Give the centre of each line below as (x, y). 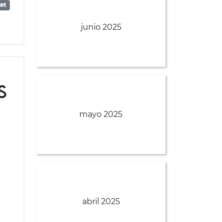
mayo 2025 (101, 114)
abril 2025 (101, 202)
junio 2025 (101, 27)
